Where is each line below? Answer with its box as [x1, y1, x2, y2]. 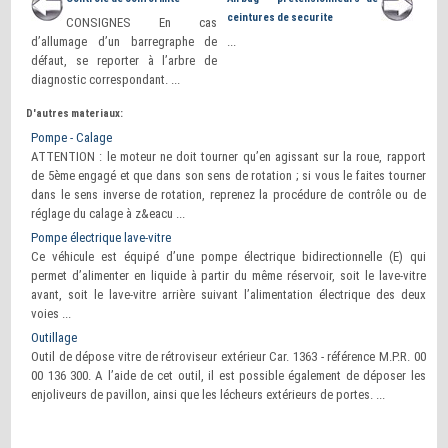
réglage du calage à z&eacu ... [31, 206, 186, 221]
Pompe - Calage [31, 130, 113, 145]
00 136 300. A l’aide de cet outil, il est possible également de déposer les [31, 368, 426, 383]
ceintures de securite [227, 11, 334, 24]
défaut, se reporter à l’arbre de [31, 53, 218, 68]
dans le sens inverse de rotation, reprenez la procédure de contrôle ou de [31, 187, 426, 202]
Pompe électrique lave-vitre [31, 230, 172, 245]
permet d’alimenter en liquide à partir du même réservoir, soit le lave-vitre [31, 268, 426, 283]
